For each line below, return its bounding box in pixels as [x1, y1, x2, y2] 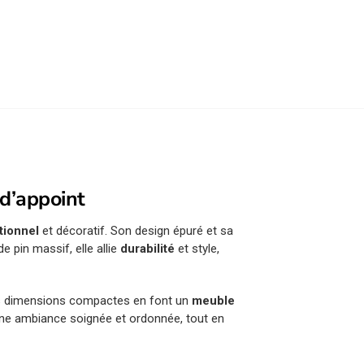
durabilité [120, 241, 175, 257]
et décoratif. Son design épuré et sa [39, 223, 234, 239]
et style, [175, 241, 220, 257]
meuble [192, 292, 236, 308]
